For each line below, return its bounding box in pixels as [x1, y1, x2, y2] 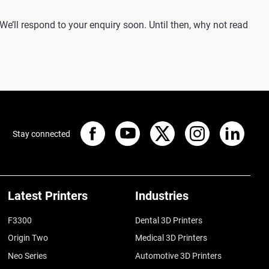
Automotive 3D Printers [135, 250, 222, 261]
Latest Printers [8, 189, 88, 203]
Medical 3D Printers [135, 233, 208, 243]
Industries [135, 189, 189, 203]
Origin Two [8, 233, 49, 243]
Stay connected [13, 128, 70, 139]
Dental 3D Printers [135, 216, 203, 225]
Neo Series [8, 250, 47, 261]
